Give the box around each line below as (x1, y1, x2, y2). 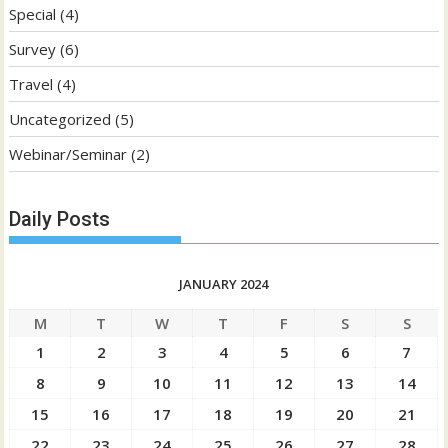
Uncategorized (9, 109, 112, 130)
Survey (9, 39, 57, 60)
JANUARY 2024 (179, 274, 269, 293)
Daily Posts (9, 206, 111, 231)
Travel (9, 74, 54, 95)
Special (9, 4, 57, 25)
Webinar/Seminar (9, 144, 128, 165)
